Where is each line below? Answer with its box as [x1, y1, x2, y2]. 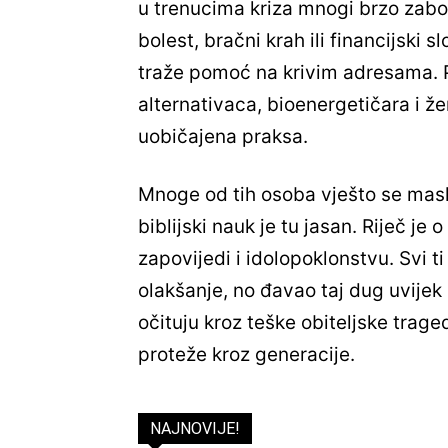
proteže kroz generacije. [138, 343, 355, 367]
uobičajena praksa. [138, 125, 308, 149]
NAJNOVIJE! [150, 419, 240, 439]
